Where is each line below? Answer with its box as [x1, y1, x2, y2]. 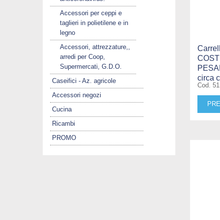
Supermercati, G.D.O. [60, 62, 122, 70]
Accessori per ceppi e [60, 9, 122, 17]
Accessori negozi [52, 91, 101, 99]
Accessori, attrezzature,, [60, 43, 130, 51]
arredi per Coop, [60, 53, 105, 60]
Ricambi [52, 119, 75, 127]
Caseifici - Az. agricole [52, 77, 116, 84]
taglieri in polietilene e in [60, 19, 128, 27]
